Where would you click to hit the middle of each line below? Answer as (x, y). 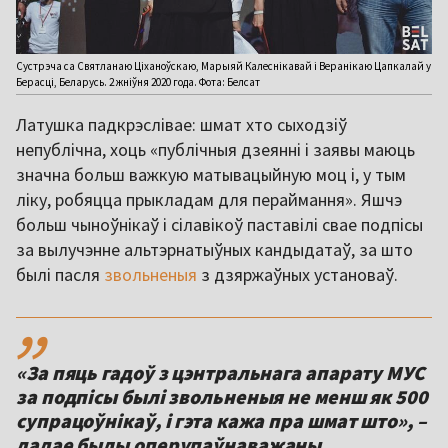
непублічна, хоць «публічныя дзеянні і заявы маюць (215, 150)
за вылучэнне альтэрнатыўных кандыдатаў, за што (214, 250)
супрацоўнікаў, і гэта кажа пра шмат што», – (221, 421)
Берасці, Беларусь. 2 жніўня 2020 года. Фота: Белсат (138, 82)
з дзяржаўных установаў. (297, 275)
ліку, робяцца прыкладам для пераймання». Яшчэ (209, 200)
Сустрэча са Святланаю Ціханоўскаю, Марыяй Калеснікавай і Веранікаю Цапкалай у (223, 66)
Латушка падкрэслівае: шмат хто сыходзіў (181, 125)
